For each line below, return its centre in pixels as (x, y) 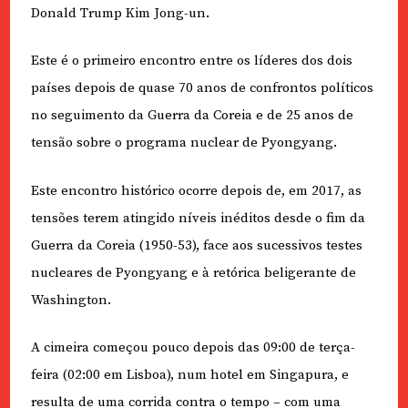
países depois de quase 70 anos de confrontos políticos (202, 88)
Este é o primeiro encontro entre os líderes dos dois (191, 61)
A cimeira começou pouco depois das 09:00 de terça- (193, 348)
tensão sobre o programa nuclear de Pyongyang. (184, 143)
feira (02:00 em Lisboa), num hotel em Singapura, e (189, 375)
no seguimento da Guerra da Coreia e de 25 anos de (192, 116)
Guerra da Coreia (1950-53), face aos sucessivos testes (196, 245)
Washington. (71, 300)
